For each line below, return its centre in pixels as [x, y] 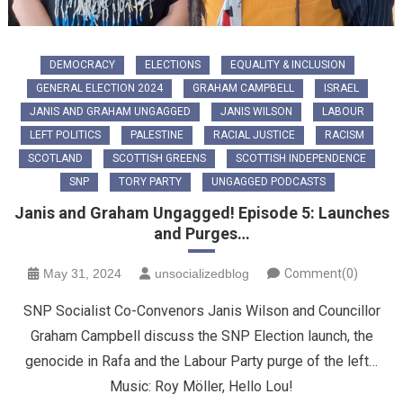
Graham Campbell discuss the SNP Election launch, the [201, 336]
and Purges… [201, 234]
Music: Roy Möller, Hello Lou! [201, 387]
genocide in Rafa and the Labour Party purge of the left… [201, 362]
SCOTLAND [55, 159]
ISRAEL [341, 89]
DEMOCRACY [82, 65]
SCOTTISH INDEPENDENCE [301, 159]
